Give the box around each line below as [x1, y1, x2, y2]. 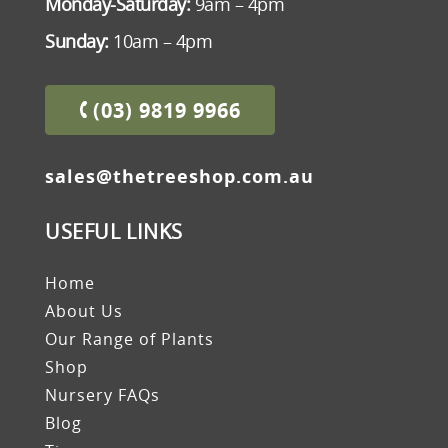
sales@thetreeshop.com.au [45, 164, 314, 189]
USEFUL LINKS [45, 218, 183, 246]
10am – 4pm [108, 29, 212, 54]
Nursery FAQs [45, 384, 160, 407]
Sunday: [45, 29, 109, 54]
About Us [45, 300, 123, 323]
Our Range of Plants [45, 328, 214, 351]
